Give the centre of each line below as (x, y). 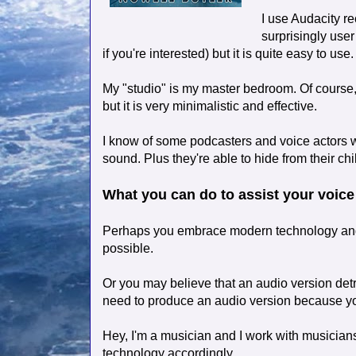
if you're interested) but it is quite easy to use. (228, 54)
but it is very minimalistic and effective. (210, 106)
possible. (128, 249)
